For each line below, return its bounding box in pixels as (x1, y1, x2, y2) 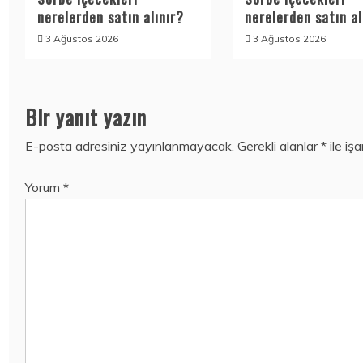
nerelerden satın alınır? (37, 6, 184, 28)
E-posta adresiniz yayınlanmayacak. (25, 138, 234, 154)
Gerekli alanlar (237, 138, 321, 154)
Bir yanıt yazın (25, 101, 147, 133)
